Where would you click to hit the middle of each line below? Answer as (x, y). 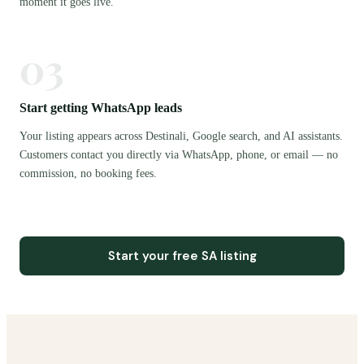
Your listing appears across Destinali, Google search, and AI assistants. (181, 136)
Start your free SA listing (182, 256)
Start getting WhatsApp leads (101, 107)
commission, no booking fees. (88, 173)
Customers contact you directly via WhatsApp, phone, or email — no (179, 154)
